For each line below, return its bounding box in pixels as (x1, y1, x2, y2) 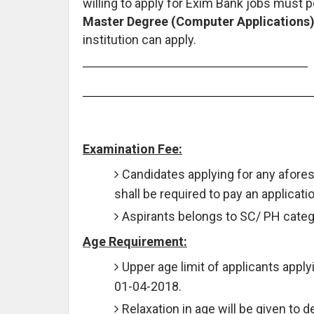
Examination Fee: (83, 141, 182, 156)
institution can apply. (83, 32, 196, 47)
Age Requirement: (83, 233, 187, 249)
